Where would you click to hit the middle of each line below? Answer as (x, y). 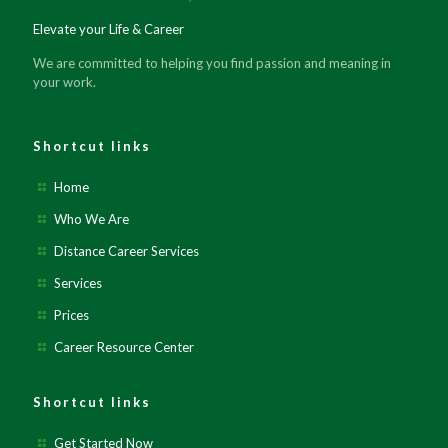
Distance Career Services (127, 251)
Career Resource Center (124, 347)
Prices (72, 315)
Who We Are (92, 219)
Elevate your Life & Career (108, 29)
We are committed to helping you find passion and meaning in (212, 63)
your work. (64, 82)
